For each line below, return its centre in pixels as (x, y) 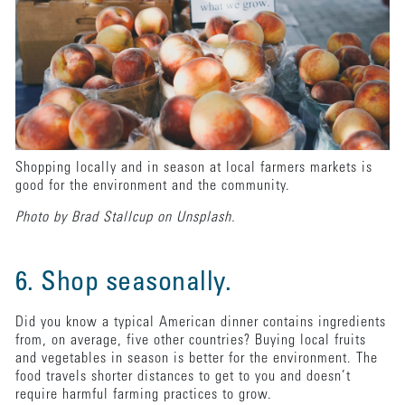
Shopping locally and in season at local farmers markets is (193, 168)
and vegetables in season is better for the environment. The (196, 358)
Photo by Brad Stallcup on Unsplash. (125, 217)
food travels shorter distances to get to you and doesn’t (183, 377)
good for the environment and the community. (152, 186)
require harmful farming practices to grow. (148, 395)
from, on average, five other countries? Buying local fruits (190, 340)
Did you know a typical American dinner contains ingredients (200, 322)
